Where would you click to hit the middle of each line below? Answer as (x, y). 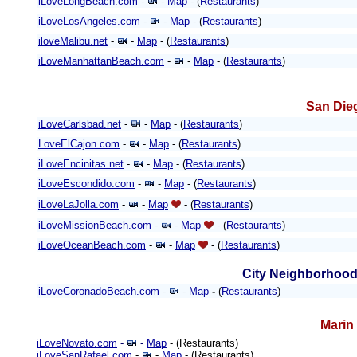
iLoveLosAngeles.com (89, 21)
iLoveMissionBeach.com (95, 225)
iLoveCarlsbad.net (80, 124)
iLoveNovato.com (77, 343)
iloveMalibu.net (73, 41)
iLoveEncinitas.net (81, 164)
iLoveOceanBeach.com (92, 245)
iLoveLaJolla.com (78, 204)
